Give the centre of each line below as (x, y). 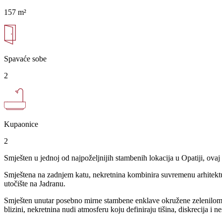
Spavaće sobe (25, 58)
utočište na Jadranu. (35, 183)
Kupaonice (21, 124)
